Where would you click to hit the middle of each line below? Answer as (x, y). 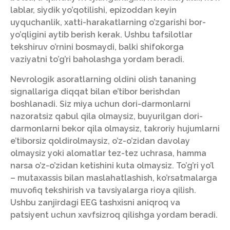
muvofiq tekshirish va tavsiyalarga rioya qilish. (103, 190)
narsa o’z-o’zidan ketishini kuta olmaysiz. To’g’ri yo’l (112, 165)
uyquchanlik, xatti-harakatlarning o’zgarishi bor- (108, 23)
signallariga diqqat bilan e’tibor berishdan (95, 91)
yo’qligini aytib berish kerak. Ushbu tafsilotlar (101, 35)
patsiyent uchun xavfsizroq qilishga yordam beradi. (114, 215)
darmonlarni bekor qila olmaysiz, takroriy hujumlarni (115, 128)
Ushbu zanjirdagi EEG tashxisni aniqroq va (95, 202)
